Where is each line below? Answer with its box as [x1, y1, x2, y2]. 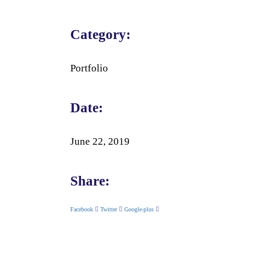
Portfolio [70, 62, 108, 74]
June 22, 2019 [70, 136, 130, 147]
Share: [70, 174, 110, 189]
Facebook [70, 206, 93, 213]
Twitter [100, 206, 117, 213]
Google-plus [124, 206, 154, 213]
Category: [70, 27, 131, 42]
